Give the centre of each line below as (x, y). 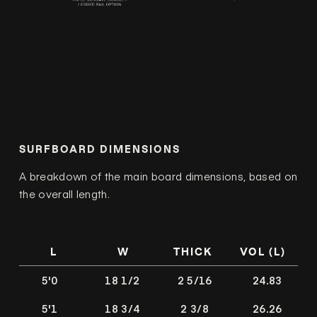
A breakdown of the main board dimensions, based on (158, 175)
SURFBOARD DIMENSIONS (99, 149)
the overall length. (64, 193)
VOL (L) (263, 251)
